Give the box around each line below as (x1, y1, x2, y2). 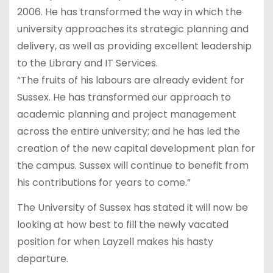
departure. (16, 252, 68, 266)
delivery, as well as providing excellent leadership (16, 39, 252, 54)
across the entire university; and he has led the (16, 124, 240, 139)
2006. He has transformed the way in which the (16, 5, 242, 19)
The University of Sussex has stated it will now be (16, 200, 248, 215)
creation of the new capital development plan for (16, 141, 255, 156)
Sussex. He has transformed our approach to (16, 90, 231, 105)
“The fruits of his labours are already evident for (16, 73, 244, 88)
